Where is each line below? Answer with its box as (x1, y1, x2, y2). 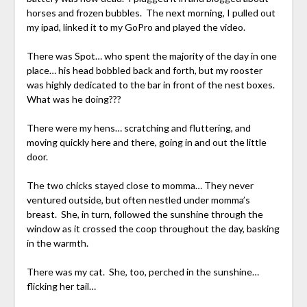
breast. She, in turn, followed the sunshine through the (26, 208, 263, 221)
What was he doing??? (26, 93, 121, 106)
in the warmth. (26, 237, 88, 249)
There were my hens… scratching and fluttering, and (26, 122, 251, 134)
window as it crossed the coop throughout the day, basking (26, 223, 280, 235)
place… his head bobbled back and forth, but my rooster (26, 64, 262, 77)
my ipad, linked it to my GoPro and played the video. (26, 21, 245, 34)
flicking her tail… (26, 280, 96, 293)
